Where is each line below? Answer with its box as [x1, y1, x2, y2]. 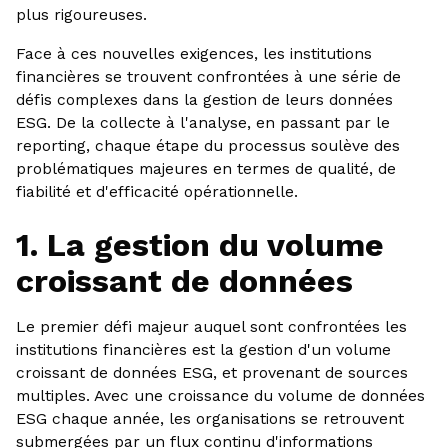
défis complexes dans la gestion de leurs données [15, 90, 393, 110]
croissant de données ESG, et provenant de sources [15, 362, 408, 382]
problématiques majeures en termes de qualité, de [15, 159, 396, 179]
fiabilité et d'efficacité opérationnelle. [15, 182, 298, 202]
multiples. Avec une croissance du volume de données [15, 385, 425, 405]
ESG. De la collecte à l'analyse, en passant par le [15, 113, 390, 133]
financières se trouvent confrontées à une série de [15, 67, 401, 87]
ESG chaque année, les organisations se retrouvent [15, 408, 404, 428]
